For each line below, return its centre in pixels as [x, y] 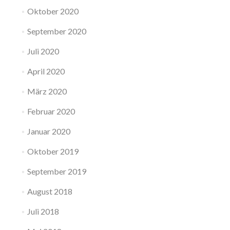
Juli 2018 [43, 211]
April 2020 [46, 71]
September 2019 [56, 171]
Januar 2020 [49, 131]
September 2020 [56, 31]
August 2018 [50, 191]
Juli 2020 [43, 51]
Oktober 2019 [53, 151]
